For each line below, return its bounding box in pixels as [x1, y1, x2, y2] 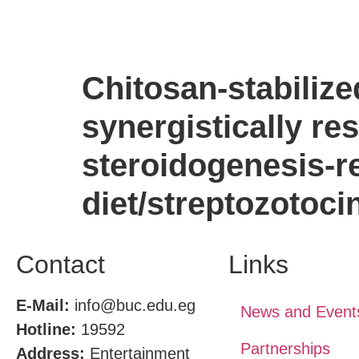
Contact [16, 250, 105, 279]
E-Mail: [16, 296, 70, 314]
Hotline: [16, 321, 76, 338]
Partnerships [240, 340, 330, 357]
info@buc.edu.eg [70, 296, 196, 314]
